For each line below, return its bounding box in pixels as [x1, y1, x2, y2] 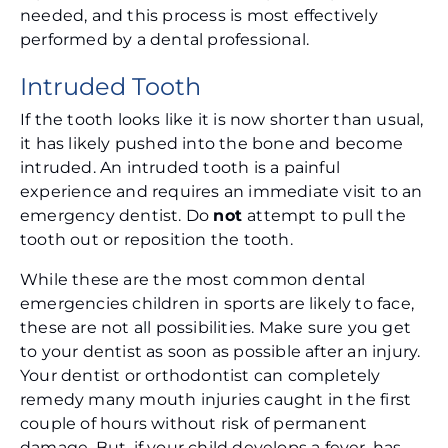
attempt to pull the [247, 206, 407, 226]
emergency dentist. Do [20, 206, 214, 226]
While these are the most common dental [20, 270, 366, 290]
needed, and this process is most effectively [20, 6, 378, 26]
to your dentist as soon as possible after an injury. [20, 342, 421, 362]
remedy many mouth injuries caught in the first [20, 390, 412, 410]
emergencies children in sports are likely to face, [20, 294, 415, 314]
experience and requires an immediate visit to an [20, 182, 423, 202]
